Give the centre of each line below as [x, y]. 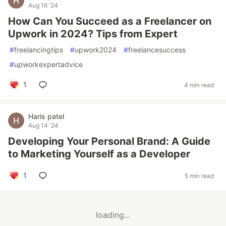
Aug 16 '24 [43, 5]
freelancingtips [39, 50]
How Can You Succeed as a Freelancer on [110, 21]
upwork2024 [96, 50]
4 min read [199, 85]
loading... [113, 215]
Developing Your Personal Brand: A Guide [109, 141]
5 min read [199, 176]
